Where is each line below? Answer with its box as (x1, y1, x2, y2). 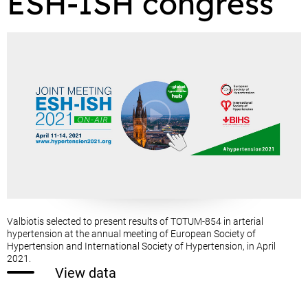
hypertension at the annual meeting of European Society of (7, 228, 256, 239)
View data (55, 264, 116, 281)
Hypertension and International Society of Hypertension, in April (7, 240, 276, 252)
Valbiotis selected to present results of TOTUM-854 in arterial (7, 215, 263, 227)
